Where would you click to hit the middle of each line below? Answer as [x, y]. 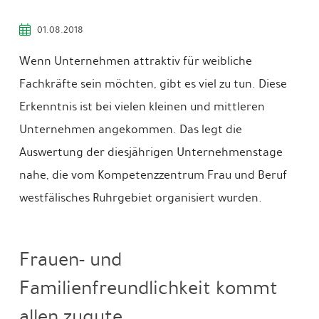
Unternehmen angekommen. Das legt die [130, 129]
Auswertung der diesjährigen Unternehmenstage [151, 152]
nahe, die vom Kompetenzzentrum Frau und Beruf [153, 174]
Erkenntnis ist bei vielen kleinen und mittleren [142, 106]
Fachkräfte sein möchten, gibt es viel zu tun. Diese [153, 83]
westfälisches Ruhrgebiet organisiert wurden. [140, 197]
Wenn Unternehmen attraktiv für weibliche [135, 61]
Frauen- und [70, 260]
